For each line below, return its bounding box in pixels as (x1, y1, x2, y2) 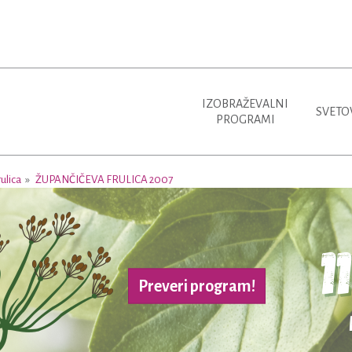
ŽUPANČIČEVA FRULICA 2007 (35, 174, 173, 185)
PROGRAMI (215, 113, 275, 126)
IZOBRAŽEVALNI (202, 97, 288, 110)
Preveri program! (138, 277, 255, 295)
